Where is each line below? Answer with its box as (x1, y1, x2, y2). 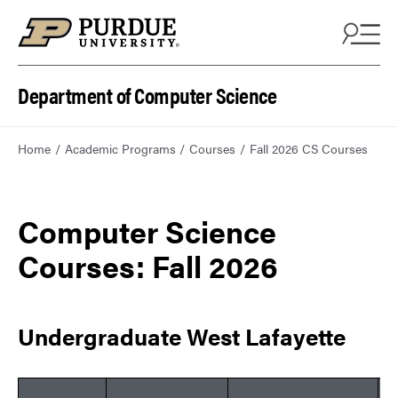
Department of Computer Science (18, 79, 276, 110)
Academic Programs (64, 139, 176, 158)
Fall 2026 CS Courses (249, 139, 368, 158)
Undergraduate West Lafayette (18, 320, 346, 354)
